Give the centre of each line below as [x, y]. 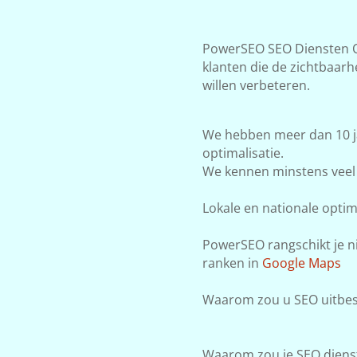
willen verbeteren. [256, 85]
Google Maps [301, 263]
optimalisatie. [243, 153]
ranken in [232, 263]
